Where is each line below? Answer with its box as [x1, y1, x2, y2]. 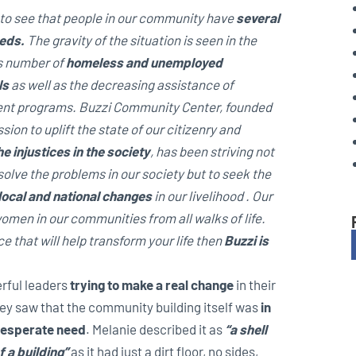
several [235, 9, 280, 25]
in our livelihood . [152, 187, 252, 203]
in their [234, 276, 276, 292]
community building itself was [88, 298, 261, 315]
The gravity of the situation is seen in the [24, 31, 257, 48]
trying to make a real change [70, 276, 234, 292]
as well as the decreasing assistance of [8, 75, 234, 92]
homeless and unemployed [65, 53, 222, 70]
